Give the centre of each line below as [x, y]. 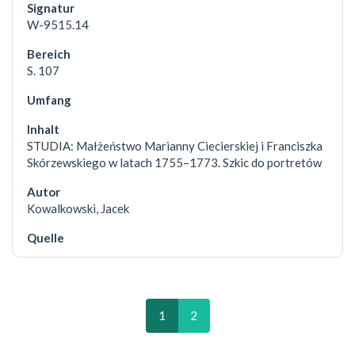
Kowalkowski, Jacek [78, 209]
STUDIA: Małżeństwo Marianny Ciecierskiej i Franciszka [175, 146]
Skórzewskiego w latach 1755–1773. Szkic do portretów [174, 163]
